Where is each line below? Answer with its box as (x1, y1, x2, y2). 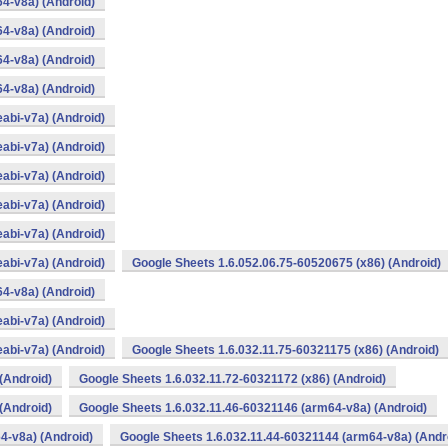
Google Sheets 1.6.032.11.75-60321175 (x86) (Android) (132, 343, 439, 357)
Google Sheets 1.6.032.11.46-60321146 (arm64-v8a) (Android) (79, 401, 427, 415)
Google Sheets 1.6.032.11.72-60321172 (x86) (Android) (79, 372, 386, 386)
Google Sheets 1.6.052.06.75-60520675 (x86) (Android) (132, 256, 441, 270)
